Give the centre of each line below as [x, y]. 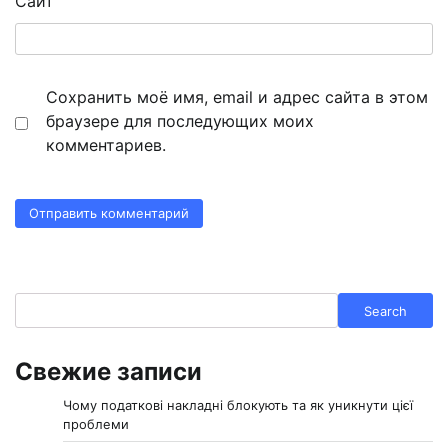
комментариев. [106, 144]
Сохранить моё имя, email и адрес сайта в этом [237, 96]
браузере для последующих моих [180, 120]
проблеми [96, 424]
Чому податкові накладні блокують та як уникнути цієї [238, 405]
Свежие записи [108, 372]
